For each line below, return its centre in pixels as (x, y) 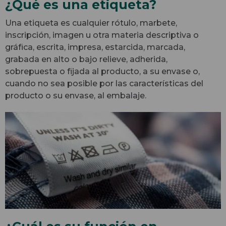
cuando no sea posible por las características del (104, 83)
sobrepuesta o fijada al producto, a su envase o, (102, 71)
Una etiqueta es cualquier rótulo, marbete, (91, 23)
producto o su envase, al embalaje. (76, 95)
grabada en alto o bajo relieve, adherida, (86, 59)
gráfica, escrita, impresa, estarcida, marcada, (95, 47)
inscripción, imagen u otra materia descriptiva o (102, 35)
